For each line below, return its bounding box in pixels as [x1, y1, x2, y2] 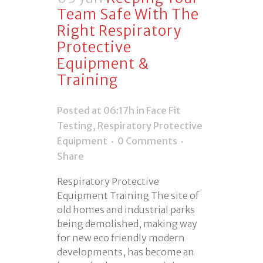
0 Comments [117, 135, 177, 147]
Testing [57, 120, 93, 132]
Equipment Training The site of [57, 190, 199, 202]
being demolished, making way [57, 218, 197, 230]
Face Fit [146, 104, 181, 117]
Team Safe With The [57, 5, 199, 24]
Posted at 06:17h [57, 104, 134, 117]
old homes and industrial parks [57, 204, 195, 216]
